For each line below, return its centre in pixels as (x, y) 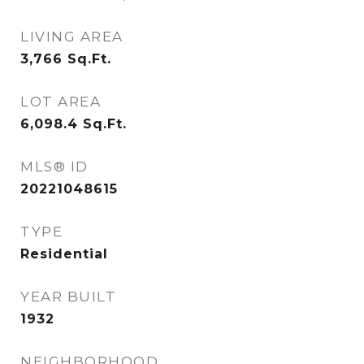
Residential (64, 254)
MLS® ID (54, 167)
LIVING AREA (72, 37)
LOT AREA (61, 102)
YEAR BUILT (68, 297)
